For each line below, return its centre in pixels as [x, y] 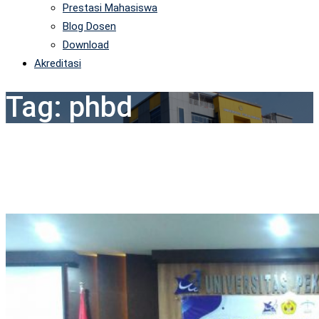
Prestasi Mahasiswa [110, 8]
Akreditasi [58, 63]
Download [86, 45]
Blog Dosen [89, 26]
